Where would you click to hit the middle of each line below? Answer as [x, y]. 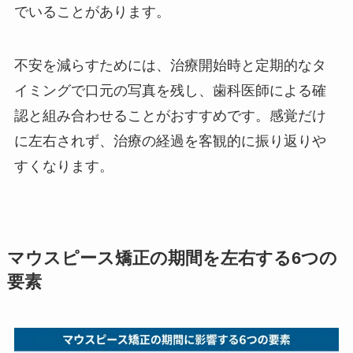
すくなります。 [63, 166]
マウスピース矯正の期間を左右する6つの [172, 258]
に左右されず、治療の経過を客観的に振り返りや [170, 141]
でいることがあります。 [92, 12]
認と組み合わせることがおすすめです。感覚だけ [170, 115]
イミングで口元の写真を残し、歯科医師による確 [170, 90]
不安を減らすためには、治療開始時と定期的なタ [170, 65]
